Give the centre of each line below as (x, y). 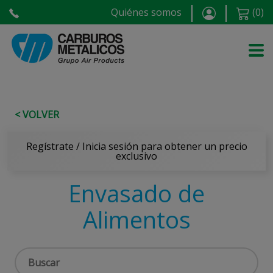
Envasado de (136, 193)
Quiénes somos (146, 12)
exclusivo (136, 156)
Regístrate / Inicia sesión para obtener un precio (136, 146)
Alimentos (136, 219)
